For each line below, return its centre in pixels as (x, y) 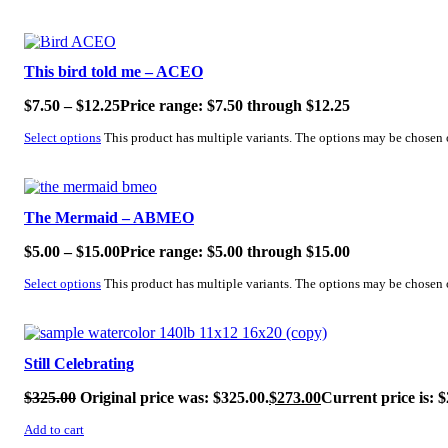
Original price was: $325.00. (174, 398)
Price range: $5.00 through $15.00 (235, 252)
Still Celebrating (79, 364)
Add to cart (54, 430)
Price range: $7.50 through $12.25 (235, 106)
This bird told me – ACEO (113, 72)
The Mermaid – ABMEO (109, 218)
